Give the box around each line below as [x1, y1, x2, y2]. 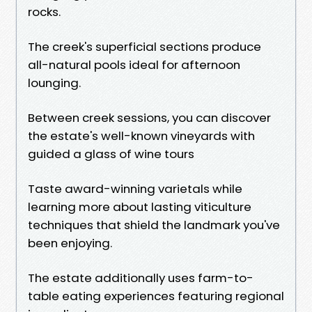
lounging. [28, 74, 81, 91]
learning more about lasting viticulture [28, 198, 251, 215]
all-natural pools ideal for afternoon [28, 56, 240, 73]
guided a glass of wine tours [28, 145, 194, 162]
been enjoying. [28, 234, 112, 251]
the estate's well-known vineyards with [28, 127, 255, 144]
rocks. [28, 3, 61, 20]
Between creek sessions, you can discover [28, 109, 271, 126]
